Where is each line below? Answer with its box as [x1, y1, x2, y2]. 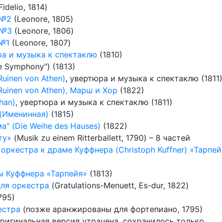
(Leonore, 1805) [11, 14, 73, 24]
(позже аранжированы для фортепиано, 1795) [20, 204, 203, 214]
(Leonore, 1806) [12, 26, 74, 36]
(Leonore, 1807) [9, 38, 71, 48]
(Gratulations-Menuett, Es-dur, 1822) [49, 180, 189, 190]
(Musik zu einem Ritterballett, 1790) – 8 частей [11, 133, 190, 143]
